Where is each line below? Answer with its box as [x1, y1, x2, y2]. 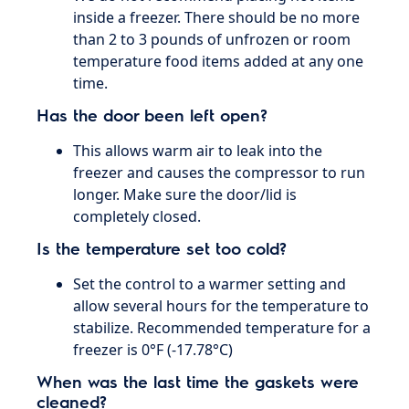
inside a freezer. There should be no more [73, 7, 361, 27]
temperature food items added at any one [73, 51, 364, 71]
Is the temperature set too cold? [37, 237, 288, 258]
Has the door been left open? [37, 104, 268, 125]
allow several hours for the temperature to [73, 296, 370, 316]
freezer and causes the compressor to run [73, 163, 366, 183]
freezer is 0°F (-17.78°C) [73, 340, 234, 360]
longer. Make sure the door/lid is [73, 184, 298, 204]
